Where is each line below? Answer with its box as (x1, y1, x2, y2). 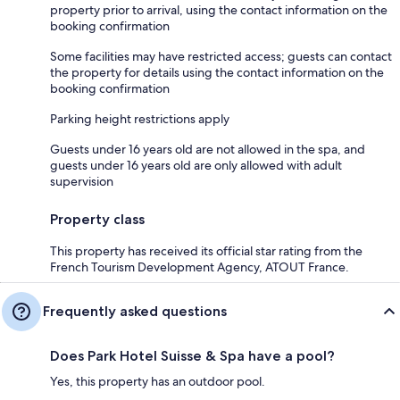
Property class (50, 210, 145, 228)
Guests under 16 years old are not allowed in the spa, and (50, 140, 365, 157)
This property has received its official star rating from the (50, 242, 362, 259)
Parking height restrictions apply (50, 110, 229, 127)
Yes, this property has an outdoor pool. (50, 372, 265, 389)
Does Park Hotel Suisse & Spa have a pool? (50, 346, 335, 364)
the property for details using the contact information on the (50, 63, 384, 80)
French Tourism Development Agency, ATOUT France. (50, 258, 349, 275)
